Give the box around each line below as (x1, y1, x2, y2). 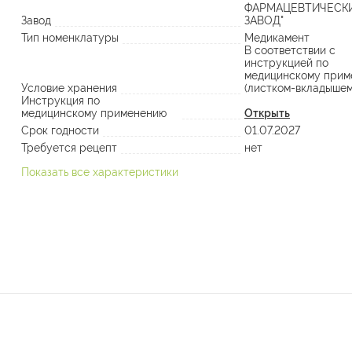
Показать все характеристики (21, 166, 178, 178)
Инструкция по (21, 94, 100, 107)
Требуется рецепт (21, 141, 117, 154)
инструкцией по (244, 57, 328, 69)
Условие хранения (21, 82, 117, 94)
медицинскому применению (21, 107, 167, 119)
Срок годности (21, 124, 99, 137)
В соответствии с (244, 44, 335, 57)
